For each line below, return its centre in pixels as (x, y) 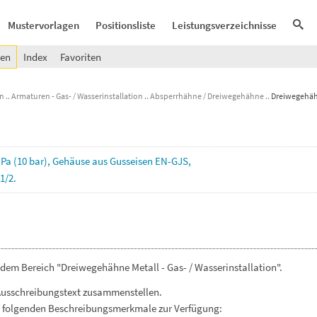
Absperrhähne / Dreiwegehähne (207, 96)
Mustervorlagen (44, 25)
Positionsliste (126, 25)
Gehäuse (72, 161)
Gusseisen (132, 161)
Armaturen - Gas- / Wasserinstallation (77, 96)
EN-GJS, (173, 161)
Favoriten (81, 57)
